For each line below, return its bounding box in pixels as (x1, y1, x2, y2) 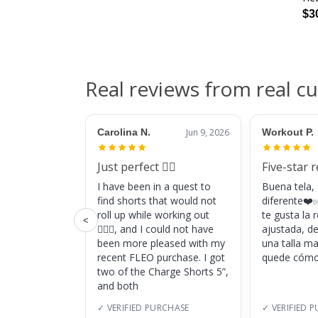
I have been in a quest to (97, 180, 211, 194)
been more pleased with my (97, 236, 225, 251)
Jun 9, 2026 (186, 126, 229, 139)
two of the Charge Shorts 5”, (97, 265, 229, 279)
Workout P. (262, 126, 314, 138)
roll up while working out (97, 208, 209, 222)
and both (97, 279, 138, 293)
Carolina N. (97, 126, 150, 138)
